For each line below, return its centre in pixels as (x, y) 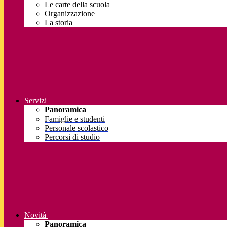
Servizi (35, 101)
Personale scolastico (77, 128)
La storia (59, 23)
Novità (35, 215)
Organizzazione (70, 14)
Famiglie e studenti (75, 119)
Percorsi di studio (72, 137)
